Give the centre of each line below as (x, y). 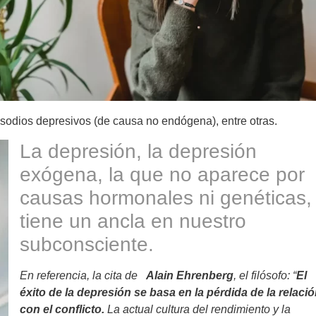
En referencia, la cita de (83, 275)
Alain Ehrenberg (190, 275)
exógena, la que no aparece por (162, 174)
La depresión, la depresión (138, 151)
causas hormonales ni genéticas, (166, 197)
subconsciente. (87, 244)
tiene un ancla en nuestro (133, 221)
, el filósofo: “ (265, 275)
